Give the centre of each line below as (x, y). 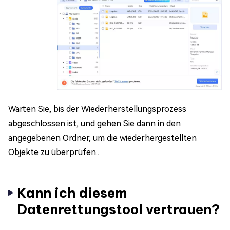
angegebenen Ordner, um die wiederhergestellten (102, 138)
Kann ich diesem (72, 193)
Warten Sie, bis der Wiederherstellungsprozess (97, 109)
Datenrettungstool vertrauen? (118, 209)
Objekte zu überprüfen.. (54, 152)
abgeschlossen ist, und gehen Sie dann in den (94, 123)
